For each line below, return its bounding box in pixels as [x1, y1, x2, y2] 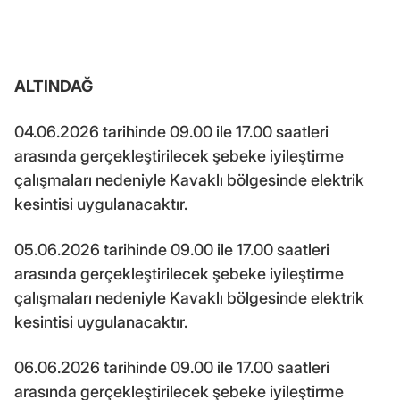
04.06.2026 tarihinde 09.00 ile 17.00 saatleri [14, 121, 329, 141]
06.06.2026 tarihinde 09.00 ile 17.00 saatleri [14, 357, 329, 377]
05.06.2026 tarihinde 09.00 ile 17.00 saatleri [14, 239, 329, 259]
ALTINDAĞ [14, 76, 93, 96]
